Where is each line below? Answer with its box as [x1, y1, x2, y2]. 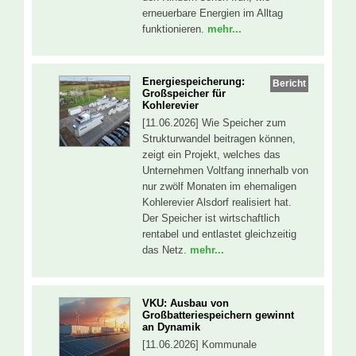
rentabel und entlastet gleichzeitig [142, 228, 296, 241]
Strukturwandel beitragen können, [142, 133, 296, 145]
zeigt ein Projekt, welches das [142, 149, 281, 161]
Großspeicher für [142, 87, 226, 100]
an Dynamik [142, 320, 200, 333]
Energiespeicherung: [142, 75, 245, 88]
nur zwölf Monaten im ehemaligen [142, 180, 296, 193]
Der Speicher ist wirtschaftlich [142, 212, 280, 225]
